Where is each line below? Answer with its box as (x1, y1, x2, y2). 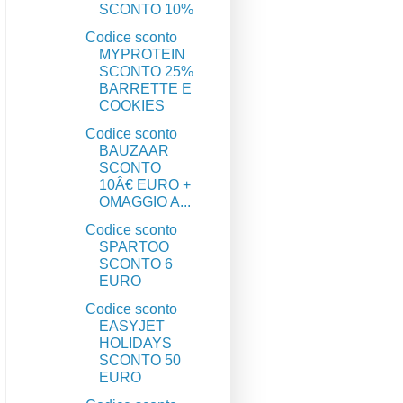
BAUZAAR (99, 143, 170, 159)
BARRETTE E (99, 81, 193, 97)
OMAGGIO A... (99, 194, 192, 210)
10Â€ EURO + (99, 177, 192, 193)
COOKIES (99, 98, 166, 114)
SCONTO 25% (99, 64, 194, 80)
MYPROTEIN (99, 47, 186, 63)
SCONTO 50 (99, 353, 182, 369)
